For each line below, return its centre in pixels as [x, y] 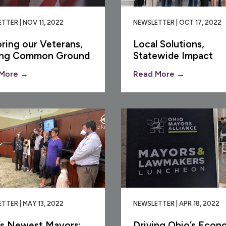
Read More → [159, 74]
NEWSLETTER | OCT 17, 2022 [177, 22]
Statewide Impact [173, 55]
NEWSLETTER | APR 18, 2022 [176, 203]
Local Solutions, [169, 44]
